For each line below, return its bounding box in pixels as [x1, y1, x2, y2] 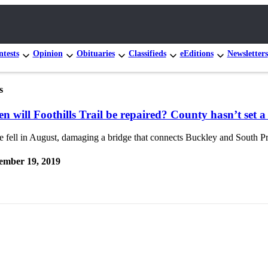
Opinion [32, 48, 63, 58]
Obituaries [76, 48, 115, 58]
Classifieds [128, 48, 166, 58]
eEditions [179, 48, 214, 58]
